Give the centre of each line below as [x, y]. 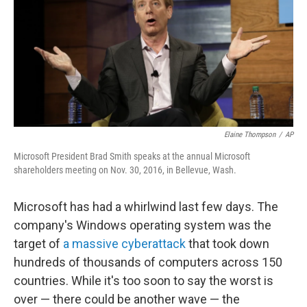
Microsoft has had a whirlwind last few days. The [146, 207]
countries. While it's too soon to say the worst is [144, 281]
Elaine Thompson [250, 135]
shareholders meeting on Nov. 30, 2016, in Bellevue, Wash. [125, 170]
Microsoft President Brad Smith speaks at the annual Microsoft [132, 157]
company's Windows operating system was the [143, 225]
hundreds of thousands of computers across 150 [148, 262]
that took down [228, 244]
